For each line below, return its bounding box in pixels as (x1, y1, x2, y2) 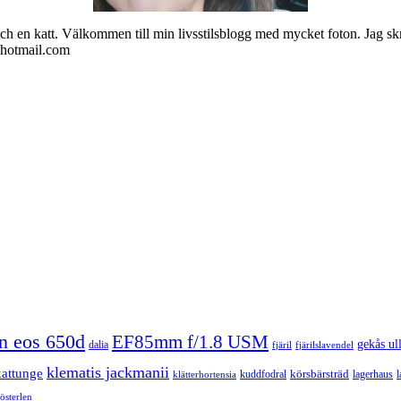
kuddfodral (240, 368, 286, 380)
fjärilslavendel (295, 340, 354, 350)
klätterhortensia (173, 370, 236, 380)
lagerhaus (353, 368, 393, 380)
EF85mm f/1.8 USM (112, 331, 269, 353)
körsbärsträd (290, 367, 349, 380)
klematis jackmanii (47, 363, 169, 381)
